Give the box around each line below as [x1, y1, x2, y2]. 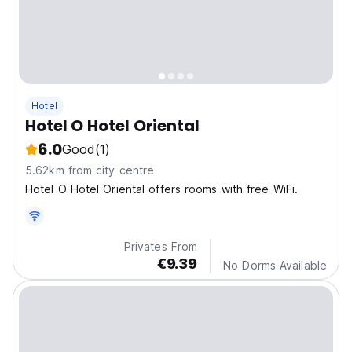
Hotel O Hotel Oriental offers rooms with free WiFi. [25, 182, 299, 196]
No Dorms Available [223, 258, 327, 273]
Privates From [123, 240, 198, 254]
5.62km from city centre [25, 163, 155, 178]
